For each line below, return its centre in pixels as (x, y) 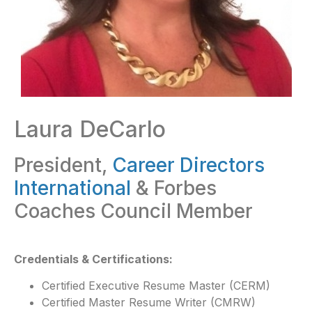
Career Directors (188, 165)
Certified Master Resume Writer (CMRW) (149, 303)
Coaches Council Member (133, 211)
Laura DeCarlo (90, 129)
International (72, 188)
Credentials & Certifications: (93, 259)
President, (63, 165)
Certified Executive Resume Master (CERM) (156, 286)
